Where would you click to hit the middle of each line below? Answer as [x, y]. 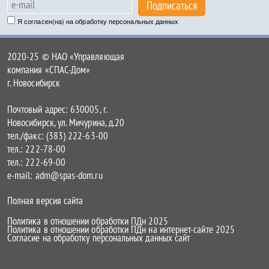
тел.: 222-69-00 [37, 162]
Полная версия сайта [45, 201]
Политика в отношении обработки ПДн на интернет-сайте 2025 [121, 229]
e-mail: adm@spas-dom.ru [55, 175]
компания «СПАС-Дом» [49, 70]
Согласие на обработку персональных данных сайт [99, 238]
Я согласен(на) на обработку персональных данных [98, 21]
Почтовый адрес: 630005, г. [57, 109]
